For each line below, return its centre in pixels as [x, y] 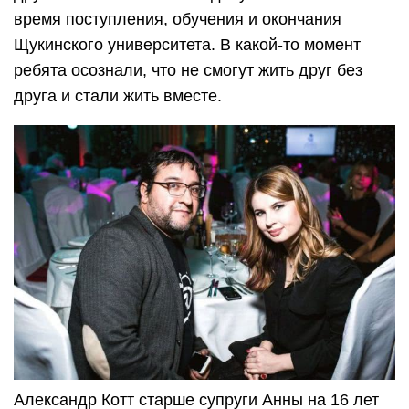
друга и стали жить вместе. [118, 96]
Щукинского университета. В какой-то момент [187, 45]
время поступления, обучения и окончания [178, 20]
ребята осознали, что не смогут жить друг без [188, 71]
